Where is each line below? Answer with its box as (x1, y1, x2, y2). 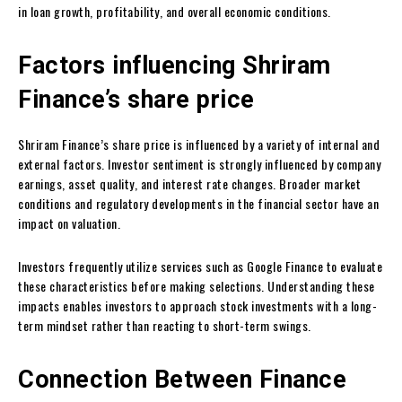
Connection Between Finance (18, 364, 346, 394)
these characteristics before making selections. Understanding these (18, 275, 375, 295)
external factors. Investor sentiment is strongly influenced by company (18, 153, 380, 173)
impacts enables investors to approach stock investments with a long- (18, 295, 377, 315)
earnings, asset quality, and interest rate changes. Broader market (18, 173, 361, 193)
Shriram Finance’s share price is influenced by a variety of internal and (18, 134, 380, 153)
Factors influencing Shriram (18, 50, 331, 80)
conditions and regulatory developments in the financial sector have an (18, 193, 379, 213)
